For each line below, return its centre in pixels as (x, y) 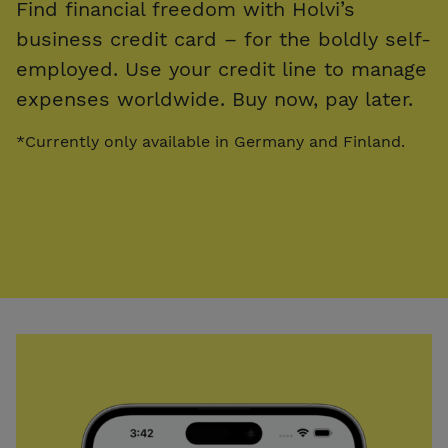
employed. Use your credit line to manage (221, 69)
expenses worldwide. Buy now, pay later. (214, 99)
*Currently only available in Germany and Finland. (210, 142)
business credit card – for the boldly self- (223, 39)
